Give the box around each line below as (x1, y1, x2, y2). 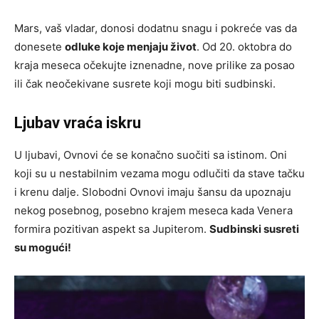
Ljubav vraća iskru (14, 114, 141, 132)
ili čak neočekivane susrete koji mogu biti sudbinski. (14, 77, 276, 91)
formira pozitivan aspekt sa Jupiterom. (14, 222, 209, 236)
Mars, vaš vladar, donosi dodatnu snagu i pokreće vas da (14, 21, 297, 36)
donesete (14, 40, 65, 54)
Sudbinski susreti (209, 222, 299, 236)
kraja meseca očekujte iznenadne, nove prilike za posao (14, 58, 295, 73)
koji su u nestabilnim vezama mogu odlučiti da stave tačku (14, 167, 305, 181)
